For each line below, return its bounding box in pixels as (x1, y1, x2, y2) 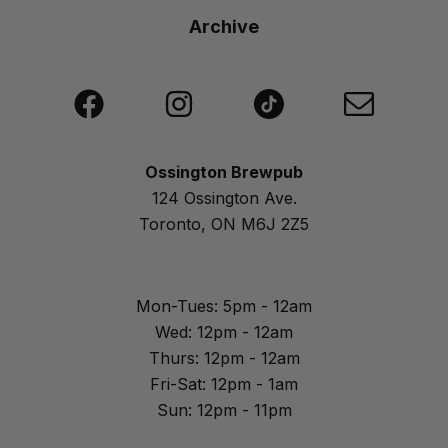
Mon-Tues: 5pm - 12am (136, 296, 312, 316)
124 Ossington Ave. (151, 188, 297, 208)
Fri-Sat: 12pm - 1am (150, 374, 298, 394)
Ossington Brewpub (145, 162, 303, 182)
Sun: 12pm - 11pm (156, 400, 292, 420)
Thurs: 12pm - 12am (148, 348, 300, 368)
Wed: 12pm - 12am (155, 322, 293, 342)
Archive (189, 16, 259, 37)
